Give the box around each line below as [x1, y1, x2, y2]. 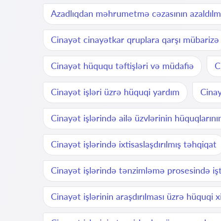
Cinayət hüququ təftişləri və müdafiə [51, 60, 194, 71]
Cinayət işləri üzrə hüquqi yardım [51, 86, 180, 97]
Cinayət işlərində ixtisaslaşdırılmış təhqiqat [51, 139, 217, 149]
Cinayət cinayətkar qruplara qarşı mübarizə [51, 34, 219, 45]
